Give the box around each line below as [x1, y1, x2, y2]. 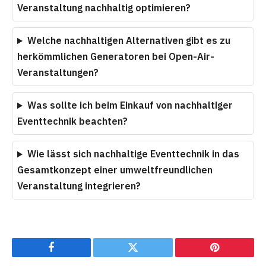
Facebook [50, 251, 93, 262]
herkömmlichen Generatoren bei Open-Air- [17, 50, 214, 63]
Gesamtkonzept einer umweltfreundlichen [17, 164, 213, 176]
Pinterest [213, 251, 251, 262]
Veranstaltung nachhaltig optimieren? [17, 2, 191, 14]
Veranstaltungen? [17, 66, 99, 79]
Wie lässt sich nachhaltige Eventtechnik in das [27, 148, 239, 160]
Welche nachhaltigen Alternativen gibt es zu [27, 34, 230, 47]
